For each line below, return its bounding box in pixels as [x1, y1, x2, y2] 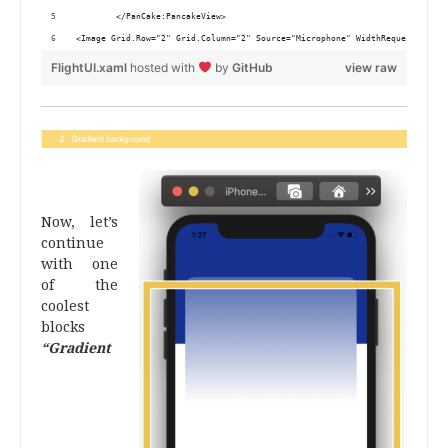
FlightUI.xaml [51, 59, 130, 75]
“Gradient [41, 339, 111, 356]
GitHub [231, 59, 273, 75]
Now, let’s [41, 213, 118, 230]
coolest [41, 297, 89, 314]
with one [41, 255, 118, 272]
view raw [345, 59, 397, 75]
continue [41, 234, 104, 251]
